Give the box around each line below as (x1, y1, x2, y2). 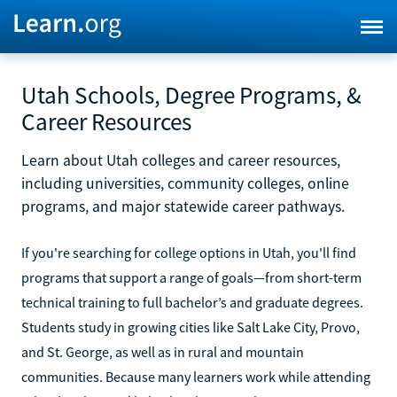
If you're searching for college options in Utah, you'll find (21, 244, 356, 261)
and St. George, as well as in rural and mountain (21, 343, 304, 361)
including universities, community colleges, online (21, 174, 349, 193)
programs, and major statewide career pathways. (21, 197, 345, 216)
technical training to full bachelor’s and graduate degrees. (21, 293, 363, 311)
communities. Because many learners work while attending (21, 368, 370, 385)
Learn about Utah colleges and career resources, (21, 151, 340, 170)
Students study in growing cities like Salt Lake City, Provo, (21, 318, 360, 336)
